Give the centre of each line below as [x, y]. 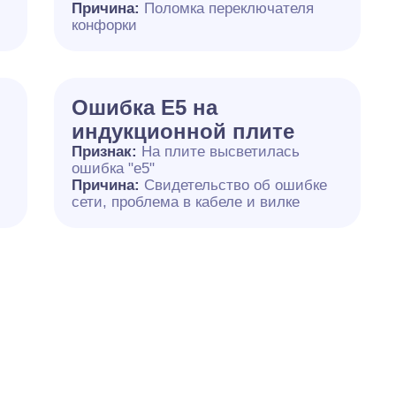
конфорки [104, 25]
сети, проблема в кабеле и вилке [185, 202]
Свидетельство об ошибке [235, 185]
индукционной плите [183, 131]
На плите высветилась [220, 152]
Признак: [106, 152]
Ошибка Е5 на [144, 107]
